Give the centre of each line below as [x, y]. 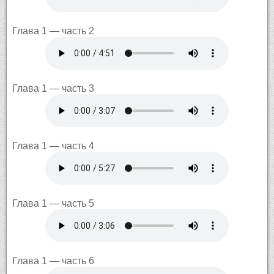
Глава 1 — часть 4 [53, 146]
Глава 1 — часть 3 [53, 88]
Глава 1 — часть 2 [53, 31]
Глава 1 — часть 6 [53, 261]
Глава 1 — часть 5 [53, 203]
